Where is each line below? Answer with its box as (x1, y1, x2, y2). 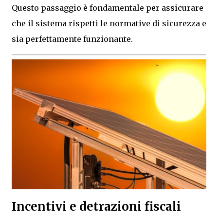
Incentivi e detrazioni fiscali (12, 199, 181, 214)
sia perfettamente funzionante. (12, 34, 133, 44)
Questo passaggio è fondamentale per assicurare (12, 3, 203, 13)
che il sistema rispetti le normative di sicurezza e (12, 18, 206, 29)
